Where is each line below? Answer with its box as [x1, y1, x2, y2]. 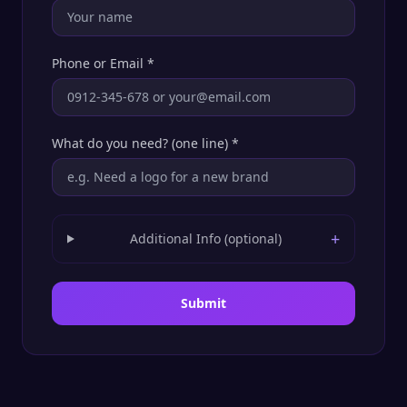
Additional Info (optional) [129, 230, 282, 247]
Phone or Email [52, 55, 144, 72]
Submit [181, 294, 226, 312]
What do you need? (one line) [52, 134, 228, 152]
